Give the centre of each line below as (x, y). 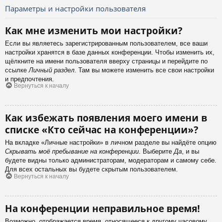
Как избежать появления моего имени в (106, 118)
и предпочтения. (29, 79)
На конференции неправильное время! (102, 208)
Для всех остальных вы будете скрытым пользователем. (91, 169)
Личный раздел (52, 70)
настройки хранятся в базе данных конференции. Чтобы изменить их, (110, 52)
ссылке (17, 70)
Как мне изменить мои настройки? (94, 30)
